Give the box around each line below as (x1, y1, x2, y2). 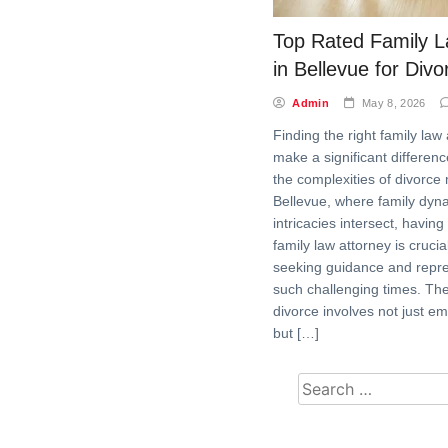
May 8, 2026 (362, 96, 426, 109)
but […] (273, 324, 319, 341)
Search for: (297, 370, 380, 391)
